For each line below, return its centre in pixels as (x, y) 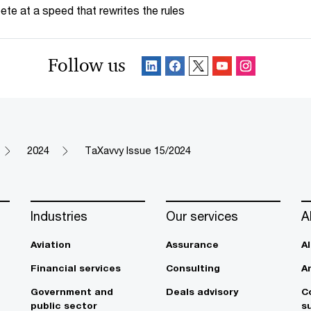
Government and (72, 292)
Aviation (51, 245)
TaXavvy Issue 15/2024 (138, 151)
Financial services (76, 268)
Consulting (193, 268)
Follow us (87, 66)
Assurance (192, 245)
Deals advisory (202, 292)
